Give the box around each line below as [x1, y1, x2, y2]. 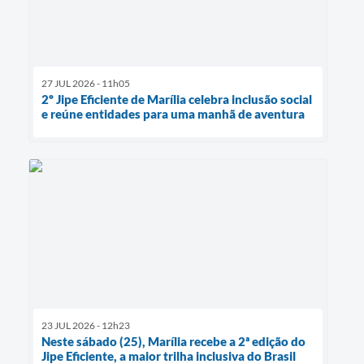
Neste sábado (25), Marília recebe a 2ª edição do [41, 334, 305, 349]
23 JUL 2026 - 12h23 [41, 319, 130, 332]
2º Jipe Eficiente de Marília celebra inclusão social [41, 91, 312, 106]
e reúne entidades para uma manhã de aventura [41, 106, 307, 121]
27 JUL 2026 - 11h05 [41, 76, 130, 89]
